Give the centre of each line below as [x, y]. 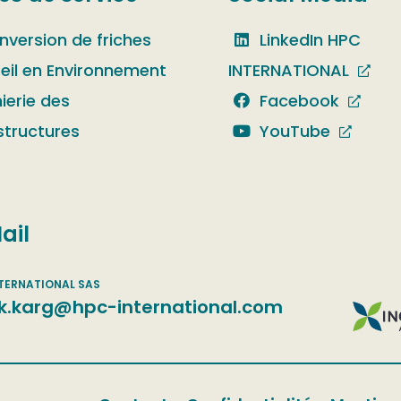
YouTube [293, 131]
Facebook [298, 101]
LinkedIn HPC [308, 40]
